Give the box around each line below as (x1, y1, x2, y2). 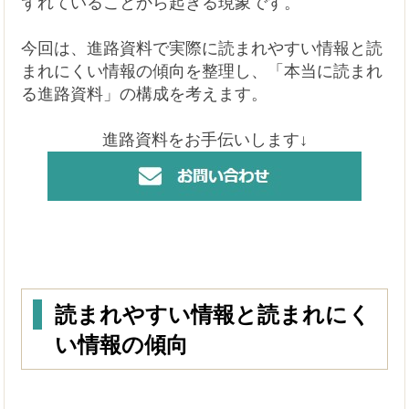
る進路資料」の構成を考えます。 (21, 84, 268, 103)
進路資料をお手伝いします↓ (101, 130, 308, 149)
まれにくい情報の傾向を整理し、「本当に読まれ (21, 61, 383, 80)
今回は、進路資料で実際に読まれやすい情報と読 (21, 38, 383, 58)
